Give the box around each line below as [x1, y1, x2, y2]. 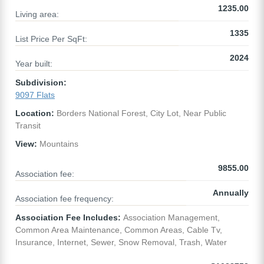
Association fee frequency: [15, 194, 114, 204]
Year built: [15, 59, 52, 69]
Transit [15, 121, 41, 131]
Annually [213, 188, 249, 198]
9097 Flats [15, 90, 55, 100]
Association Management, [121, 213, 220, 223]
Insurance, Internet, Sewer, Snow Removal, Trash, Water [15, 237, 227, 247]
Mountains [37, 139, 78, 149]
